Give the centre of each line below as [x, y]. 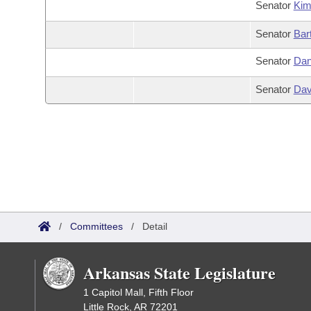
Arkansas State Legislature [179, 272]
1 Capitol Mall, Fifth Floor [138, 292]
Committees [96, 226]
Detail [155, 226]
